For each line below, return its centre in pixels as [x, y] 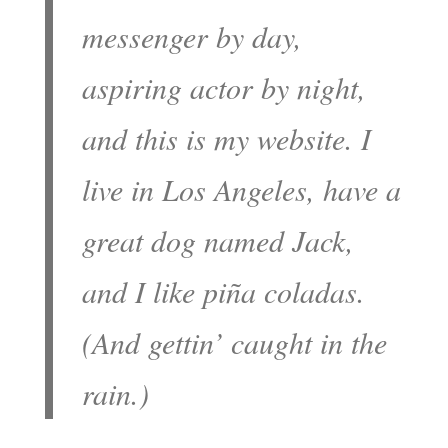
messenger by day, [192, 36]
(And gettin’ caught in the [235, 342]
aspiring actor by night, [224, 87]
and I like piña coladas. [224, 291]
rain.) [116, 393]
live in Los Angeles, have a [242, 189]
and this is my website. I [227, 138]
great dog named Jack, [218, 240]
